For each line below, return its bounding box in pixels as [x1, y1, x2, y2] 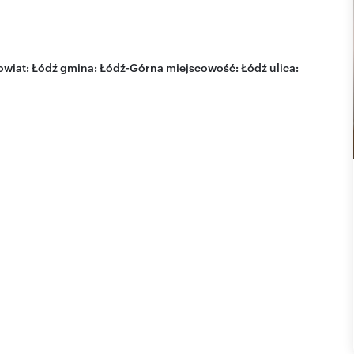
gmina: [58, 58, 100, 74]
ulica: [267, 58, 299, 74]
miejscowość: [164, 58, 241, 74]
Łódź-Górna [100, 58, 164, 74]
